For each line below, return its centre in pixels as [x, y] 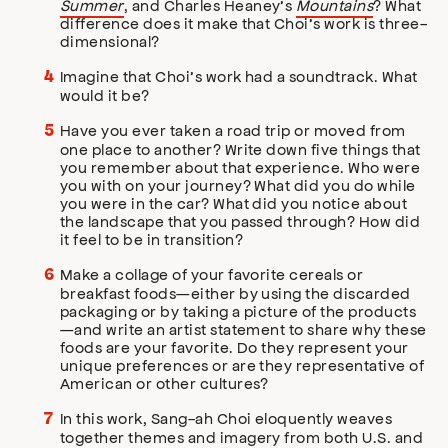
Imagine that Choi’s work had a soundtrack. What [239, 76]
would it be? [105, 95]
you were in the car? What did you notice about [234, 203]
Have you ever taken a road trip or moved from [233, 130]
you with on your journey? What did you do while [238, 185]
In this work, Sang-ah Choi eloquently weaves [226, 418]
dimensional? [110, 41]
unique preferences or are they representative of [242, 365]
